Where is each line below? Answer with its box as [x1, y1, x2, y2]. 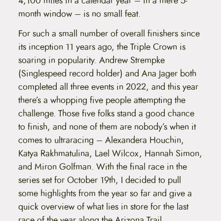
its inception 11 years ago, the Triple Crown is [18, 40, 185, 53]
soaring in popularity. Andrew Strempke [18, 53, 165, 67]
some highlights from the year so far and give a [18, 186, 192, 200]
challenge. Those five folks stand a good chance [18, 107, 194, 120]
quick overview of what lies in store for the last [18, 200, 188, 213]
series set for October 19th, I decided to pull [18, 173, 181, 186]
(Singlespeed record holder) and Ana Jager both [18, 67, 196, 80]
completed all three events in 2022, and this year [18, 80, 198, 93]
